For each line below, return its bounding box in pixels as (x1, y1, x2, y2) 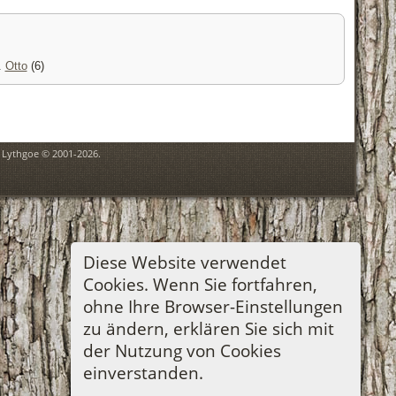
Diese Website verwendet (82, 250, 286, 273)
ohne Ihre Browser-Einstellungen (82, 294, 343, 317)
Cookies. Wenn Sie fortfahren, (82, 272, 317, 295)
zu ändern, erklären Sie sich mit (82, 316, 334, 339)
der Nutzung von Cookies (82, 339, 281, 362)
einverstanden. (82, 361, 203, 384)
